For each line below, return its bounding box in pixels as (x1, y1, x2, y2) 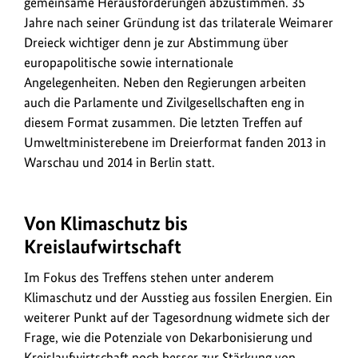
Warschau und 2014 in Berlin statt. (24, 154, 215, 171)
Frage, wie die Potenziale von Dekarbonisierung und (24, 329, 312, 346)
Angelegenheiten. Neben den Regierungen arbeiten (24, 74, 306, 91)
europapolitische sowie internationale (24, 54, 233, 71)
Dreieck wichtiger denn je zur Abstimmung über (24, 34, 288, 51)
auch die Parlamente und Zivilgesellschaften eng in (24, 94, 304, 111)
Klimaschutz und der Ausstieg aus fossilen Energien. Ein (24, 289, 332, 306)
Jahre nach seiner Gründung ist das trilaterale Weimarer (24, 14, 333, 31)
